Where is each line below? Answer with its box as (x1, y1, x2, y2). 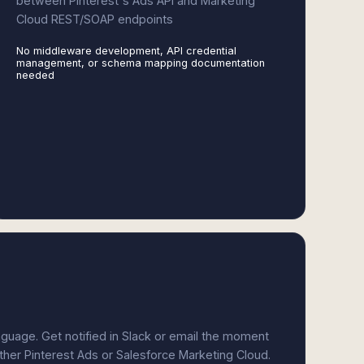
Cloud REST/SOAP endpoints (15, 12, 173, 26)
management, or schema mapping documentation (15, 57, 265, 69)
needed (15, 69, 54, 81)
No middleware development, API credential (15, 45, 236, 57)
